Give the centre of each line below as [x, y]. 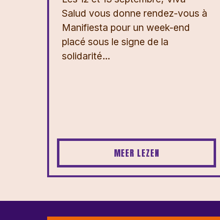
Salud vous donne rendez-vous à [135, 13]
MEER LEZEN [137, 153]
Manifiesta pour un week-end [126, 27]
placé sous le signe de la [115, 41]
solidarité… [86, 56]
